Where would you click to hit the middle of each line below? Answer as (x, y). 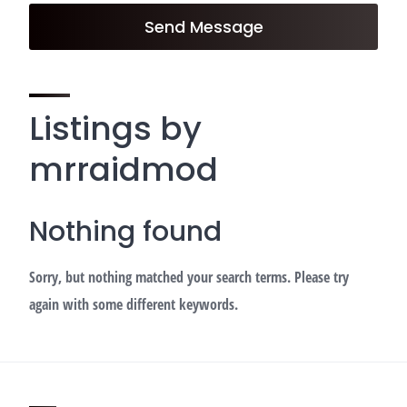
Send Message (203, 27)
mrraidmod (124, 169)
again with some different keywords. (134, 304)
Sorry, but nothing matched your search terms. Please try (189, 277)
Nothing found (125, 232)
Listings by (115, 129)
